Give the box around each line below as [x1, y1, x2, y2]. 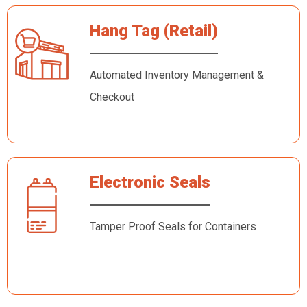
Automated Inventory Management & [89, 69, 264, 82]
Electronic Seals [89, 173, 210, 192]
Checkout [89, 90, 140, 103]
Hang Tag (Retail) [89, 21, 218, 40]
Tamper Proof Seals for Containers [89, 220, 281, 233]
